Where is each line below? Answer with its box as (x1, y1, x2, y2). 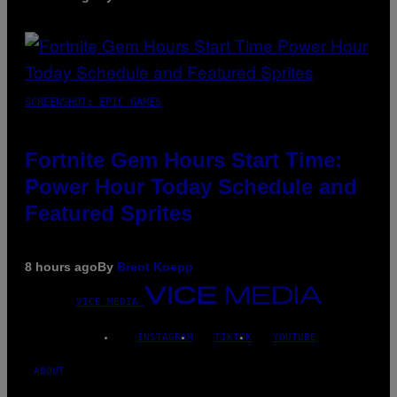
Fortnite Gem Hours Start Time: (25, 148, 342, 173)
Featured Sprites (25, 201, 192, 226)
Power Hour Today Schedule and (25, 175, 357, 199)
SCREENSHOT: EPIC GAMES (25, 96, 161, 109)
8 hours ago (25, 260, 97, 275)
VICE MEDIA (75, 296, 138, 308)
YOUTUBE (273, 331, 316, 344)
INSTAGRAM (137, 331, 193, 344)
